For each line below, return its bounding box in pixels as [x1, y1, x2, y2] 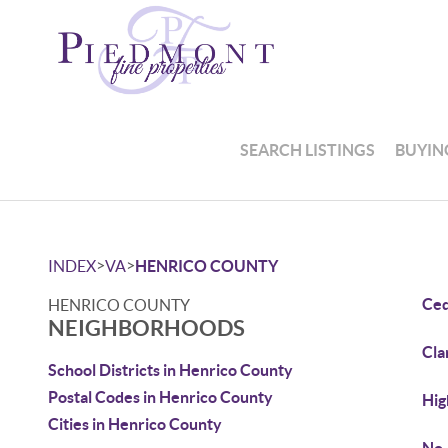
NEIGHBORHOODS [48, 315, 245, 340]
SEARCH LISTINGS [240, 140, 376, 159]
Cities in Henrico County [48, 415, 222, 433]
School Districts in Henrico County [48, 361, 293, 379]
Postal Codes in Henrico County [48, 388, 273, 406]
